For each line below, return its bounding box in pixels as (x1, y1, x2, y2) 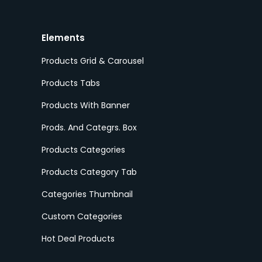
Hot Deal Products (42, 233, 115, 244)
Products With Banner (42, 99, 130, 111)
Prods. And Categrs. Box (42, 122, 137, 133)
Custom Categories (42, 211, 123, 222)
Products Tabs (42, 77, 101, 89)
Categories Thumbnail (42, 188, 133, 200)
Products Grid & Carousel (42, 55, 144, 67)
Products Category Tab (42, 166, 137, 178)
